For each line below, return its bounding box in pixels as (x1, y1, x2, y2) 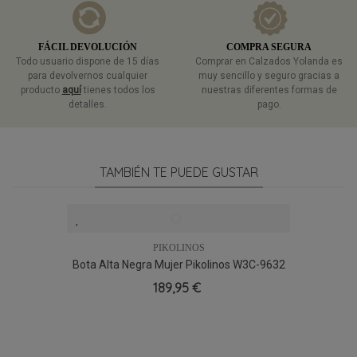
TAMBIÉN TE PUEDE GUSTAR (99, 163, 258, 180)
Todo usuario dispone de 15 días (16, 55, 160, 67)
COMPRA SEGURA (226, 41, 312, 53)
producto (20, 84, 62, 96)
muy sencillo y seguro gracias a (198, 69, 340, 81)
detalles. (69, 98, 108, 110)
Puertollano (149, 274, 208, 288)
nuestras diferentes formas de (201, 84, 337, 96)
